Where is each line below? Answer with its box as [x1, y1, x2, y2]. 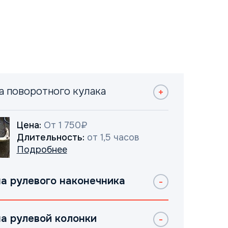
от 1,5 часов [84, 132, 139, 143]
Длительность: [16, 132, 84, 143]
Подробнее [16, 144, 67, 155]
